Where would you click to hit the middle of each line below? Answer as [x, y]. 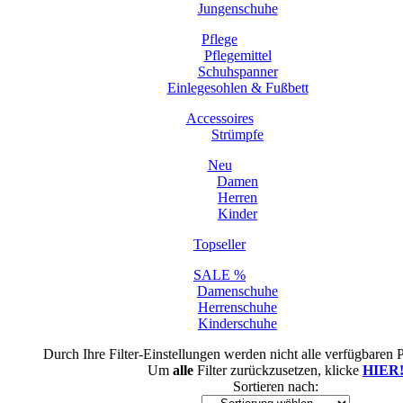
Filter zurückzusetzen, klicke [278, 370]
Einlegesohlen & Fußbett [237, 88]
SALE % [219, 275]
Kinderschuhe [237, 323]
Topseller [219, 244]
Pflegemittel [237, 55]
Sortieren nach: [276, 386]
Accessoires [219, 118]
